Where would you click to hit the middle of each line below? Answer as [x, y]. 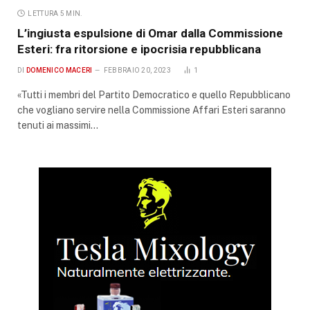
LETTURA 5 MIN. [55, 13]
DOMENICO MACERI [59, 70]
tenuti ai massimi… [58, 125]
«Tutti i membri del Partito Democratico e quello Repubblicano [154, 94]
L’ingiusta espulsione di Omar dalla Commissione [150, 33]
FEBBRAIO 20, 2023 [137, 70]
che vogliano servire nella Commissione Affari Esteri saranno [152, 110]
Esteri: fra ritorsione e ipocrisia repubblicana [139, 49]
